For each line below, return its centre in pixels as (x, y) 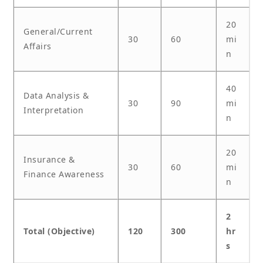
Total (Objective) (59, 231)
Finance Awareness (64, 174)
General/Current (58, 32)
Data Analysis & (56, 96)
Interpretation (53, 110)
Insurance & (49, 160)
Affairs (38, 46)
